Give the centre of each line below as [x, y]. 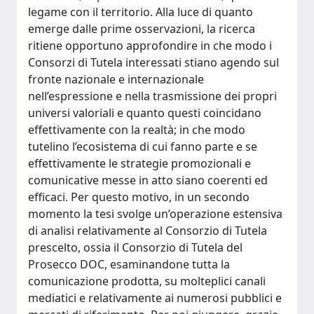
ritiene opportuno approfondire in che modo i [150, 46]
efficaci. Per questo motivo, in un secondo [139, 197]
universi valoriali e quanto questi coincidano [145, 113]
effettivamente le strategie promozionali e [139, 163]
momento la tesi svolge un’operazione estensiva [155, 214]
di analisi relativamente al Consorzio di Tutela [148, 231]
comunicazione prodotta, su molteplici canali [147, 281]
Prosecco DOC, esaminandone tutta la [129, 264]
